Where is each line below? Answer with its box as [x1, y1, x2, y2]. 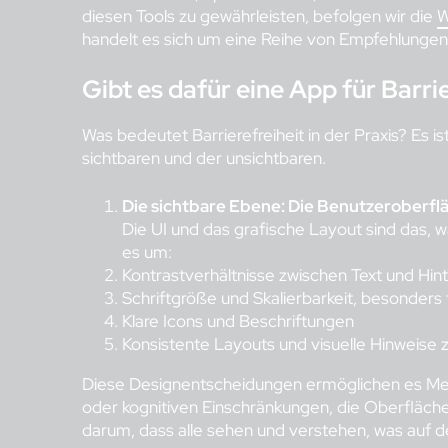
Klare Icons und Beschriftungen [122, 310, 354, 333]
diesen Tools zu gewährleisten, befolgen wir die [82, 4, 437, 27]
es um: [122, 241, 172, 264]
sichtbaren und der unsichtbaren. [82, 146, 326, 169]
